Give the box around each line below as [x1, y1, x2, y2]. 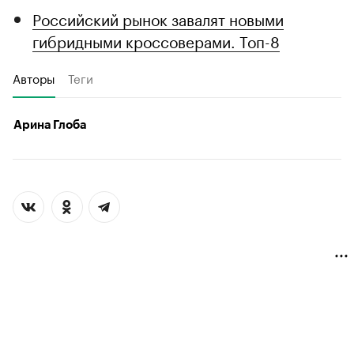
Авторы [13, 68, 55, 88]
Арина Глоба [13, 119, 86, 132]
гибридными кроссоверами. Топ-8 [32, 28, 280, 53]
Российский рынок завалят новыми [32, 6, 284, 31]
